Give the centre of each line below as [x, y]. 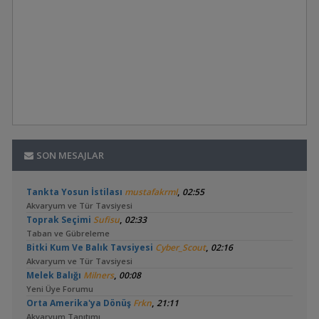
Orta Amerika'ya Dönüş [78, 303]
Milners [98, 275]
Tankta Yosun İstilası [74, 192]
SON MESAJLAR [69, 155]
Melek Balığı [53, 275]
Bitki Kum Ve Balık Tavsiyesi [89, 247]
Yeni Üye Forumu [59, 289]
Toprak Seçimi [58, 220]
